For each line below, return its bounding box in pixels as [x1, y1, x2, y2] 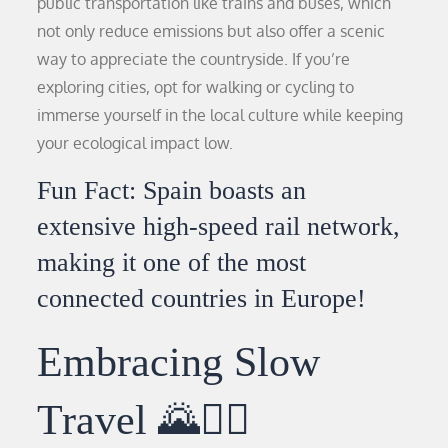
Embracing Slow [37, 338, 321, 385]
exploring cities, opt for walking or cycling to [37, 76, 355, 97]
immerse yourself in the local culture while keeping [37, 104, 404, 125]
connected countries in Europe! [37, 283, 367, 313]
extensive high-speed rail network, [37, 211, 401, 241]
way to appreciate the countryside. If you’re [37, 48, 351, 69]
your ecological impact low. [37, 132, 234, 153]
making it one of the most [37, 247, 307, 277]
